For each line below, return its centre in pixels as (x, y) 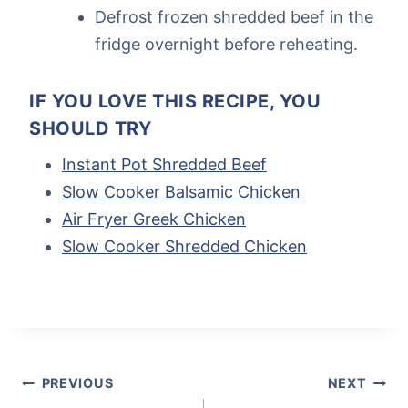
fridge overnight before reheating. (226, 45)
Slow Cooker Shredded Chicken (184, 247)
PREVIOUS (77, 383)
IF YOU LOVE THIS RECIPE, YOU (175, 102)
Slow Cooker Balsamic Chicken (181, 192)
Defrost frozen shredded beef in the (234, 17)
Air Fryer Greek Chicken (154, 219)
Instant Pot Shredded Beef (164, 165)
